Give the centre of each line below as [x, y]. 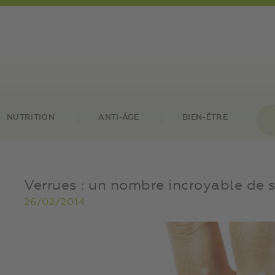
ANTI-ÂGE [119, 118]
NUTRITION [31, 118]
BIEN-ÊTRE [205, 118]
